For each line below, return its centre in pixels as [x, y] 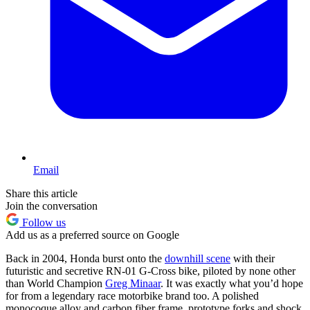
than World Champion [55, 284]
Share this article [42, 194]
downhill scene [198, 259]
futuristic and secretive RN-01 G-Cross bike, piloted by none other [151, 271]
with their [253, 259]
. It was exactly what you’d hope [232, 284]
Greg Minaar [133, 284]
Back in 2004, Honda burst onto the [85, 259]
